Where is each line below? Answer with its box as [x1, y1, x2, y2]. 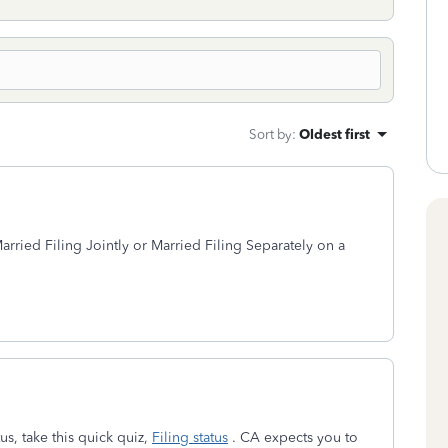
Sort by [249, 126, 292, 142]
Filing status [152, 429, 228, 446]
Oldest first [299, 126, 370, 142]
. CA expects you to [228, 429, 358, 446]
